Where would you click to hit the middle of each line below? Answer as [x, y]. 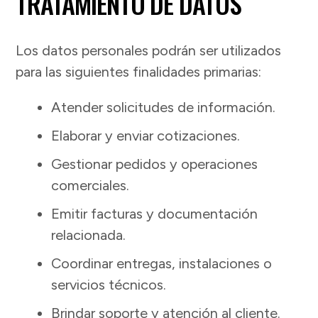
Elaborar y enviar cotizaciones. [146, 136]
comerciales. [91, 186]
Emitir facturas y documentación [155, 214]
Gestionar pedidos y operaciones [155, 164]
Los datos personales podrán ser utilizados [149, 51]
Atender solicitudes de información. [164, 108]
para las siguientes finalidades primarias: [139, 72]
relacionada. [89, 235]
